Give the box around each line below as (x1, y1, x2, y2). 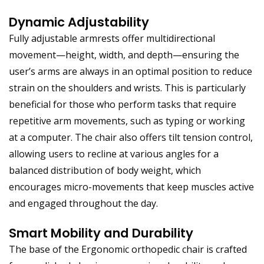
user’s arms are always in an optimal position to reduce (9, 64, 252, 78)
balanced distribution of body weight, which (9, 163, 201, 177)
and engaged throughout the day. (9, 196, 158, 210)
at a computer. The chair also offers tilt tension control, (9, 130, 253, 144)
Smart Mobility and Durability (9, 224, 193, 242)
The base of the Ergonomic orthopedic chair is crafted (9, 242, 247, 256)
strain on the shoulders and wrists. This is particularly (9, 81, 246, 94)
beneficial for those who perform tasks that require (9, 97, 236, 111)
